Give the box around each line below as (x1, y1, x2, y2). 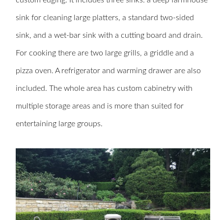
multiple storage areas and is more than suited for (16, 102, 184, 110)
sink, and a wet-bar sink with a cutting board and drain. (16, 31, 203, 40)
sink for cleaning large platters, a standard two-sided (16, 14, 194, 22)
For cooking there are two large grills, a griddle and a (16, 49, 194, 57)
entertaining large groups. (16, 120, 103, 128)
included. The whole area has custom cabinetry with (16, 84, 192, 93)
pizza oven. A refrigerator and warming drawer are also (16, 67, 201, 75)
